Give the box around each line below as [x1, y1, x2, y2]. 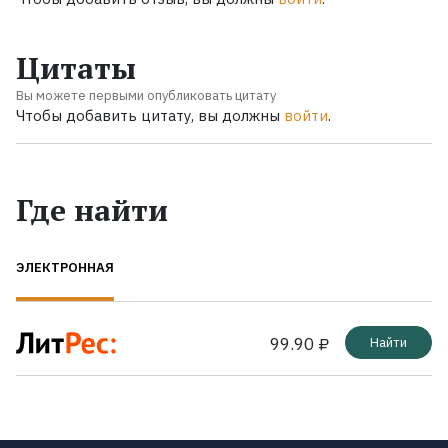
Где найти [16, 189, 168, 230]
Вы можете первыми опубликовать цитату [16, 86, 276, 104]
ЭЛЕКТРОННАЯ [16, 258, 114, 276]
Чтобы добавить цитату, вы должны [16, 105, 284, 125]
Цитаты [16, 47, 136, 88]
